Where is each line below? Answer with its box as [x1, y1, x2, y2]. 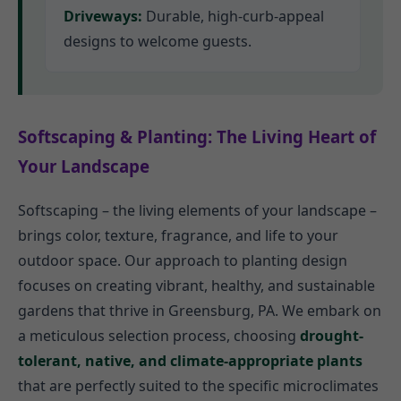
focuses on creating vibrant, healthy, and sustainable [18, 275, 375, 295]
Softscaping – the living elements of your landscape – [18, 200, 377, 220]
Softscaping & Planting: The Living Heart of [18, 125, 376, 149]
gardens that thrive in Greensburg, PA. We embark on [18, 300, 381, 320]
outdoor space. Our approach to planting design [18, 250, 347, 270]
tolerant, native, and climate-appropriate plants [18, 350, 363, 371]
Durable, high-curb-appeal [142, 6, 324, 27]
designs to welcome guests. [64, 31, 252, 52]
